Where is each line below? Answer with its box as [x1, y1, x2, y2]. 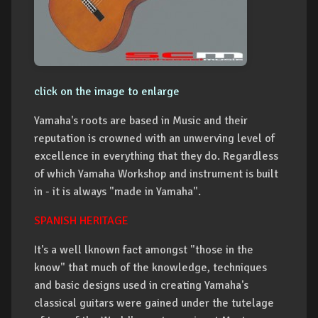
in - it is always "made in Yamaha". [34, 185, 201, 199]
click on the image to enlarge [34, 84, 180, 99]
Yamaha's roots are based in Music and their [34, 114, 248, 128]
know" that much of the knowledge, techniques [34, 261, 267, 275]
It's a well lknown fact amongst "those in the [34, 243, 253, 257]
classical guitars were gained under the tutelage [34, 296, 274, 310]
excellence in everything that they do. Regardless [34, 149, 278, 163]
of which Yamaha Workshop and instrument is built [34, 167, 278, 181]
